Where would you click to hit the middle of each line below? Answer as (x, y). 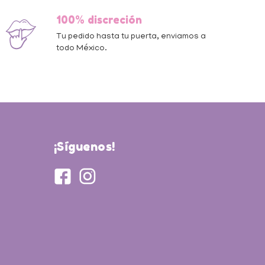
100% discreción (99, 19)
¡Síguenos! (84, 146)
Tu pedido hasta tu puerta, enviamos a (131, 37)
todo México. (82, 49)
